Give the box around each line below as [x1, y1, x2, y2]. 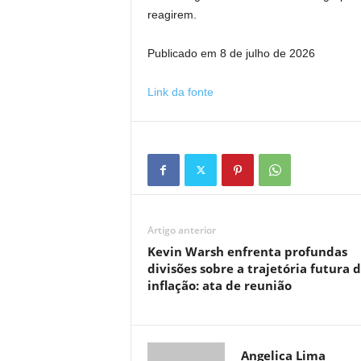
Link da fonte [147, 85, 214, 98]
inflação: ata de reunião [147, 277, 292, 293]
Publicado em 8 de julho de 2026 [147, 47, 315, 60]
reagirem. [147, 8, 197, 21]
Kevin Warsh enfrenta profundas [147, 243, 347, 259]
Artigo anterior [147, 223, 216, 237]
